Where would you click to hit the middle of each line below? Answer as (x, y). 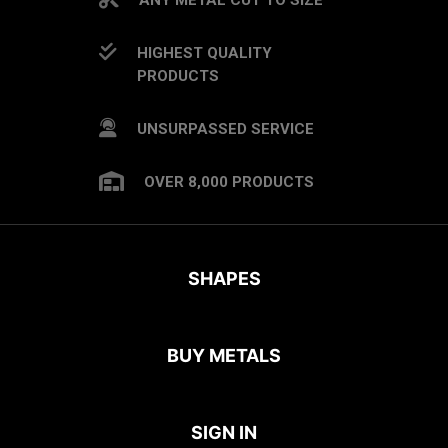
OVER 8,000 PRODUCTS (229, 181)
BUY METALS (224, 355)
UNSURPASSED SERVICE (225, 128)
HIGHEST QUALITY (204, 52)
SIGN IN (224, 432)
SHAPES (224, 278)
